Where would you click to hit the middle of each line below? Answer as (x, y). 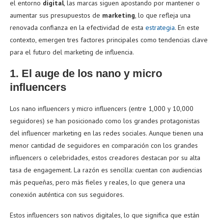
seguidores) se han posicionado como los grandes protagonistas (105, 121)
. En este (187, 27)
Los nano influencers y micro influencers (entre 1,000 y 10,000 (102, 108)
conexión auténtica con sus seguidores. (67, 194)
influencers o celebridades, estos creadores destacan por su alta (105, 157)
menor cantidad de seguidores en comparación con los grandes (104, 145)
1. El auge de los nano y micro (86, 73)
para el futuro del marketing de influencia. (72, 52)
